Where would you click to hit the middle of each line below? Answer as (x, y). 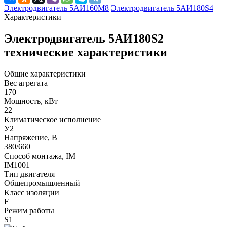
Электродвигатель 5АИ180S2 (84, 38)
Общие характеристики (45, 73)
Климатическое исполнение (52, 119)
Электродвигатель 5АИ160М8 (56, 8)
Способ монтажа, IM (40, 156)
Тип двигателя (29, 174)
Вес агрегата (26, 83)
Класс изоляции (32, 192)
